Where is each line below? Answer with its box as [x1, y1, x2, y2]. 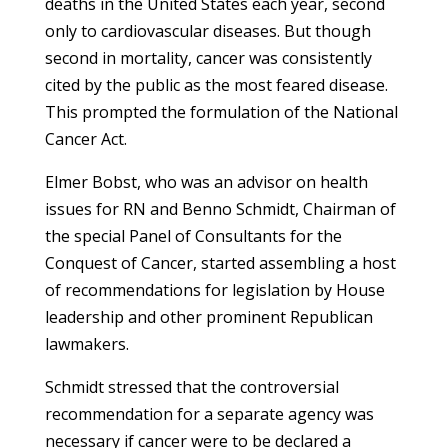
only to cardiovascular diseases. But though [44, 20, 371, 43]
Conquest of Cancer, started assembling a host [44, 252, 396, 275]
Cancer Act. [44, 128, 127, 151]
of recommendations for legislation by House [44, 279, 385, 302]
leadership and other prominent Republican [44, 306, 373, 329]
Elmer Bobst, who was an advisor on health [44, 171, 368, 194]
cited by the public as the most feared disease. [44, 74, 388, 97]
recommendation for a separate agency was [44, 403, 374, 426]
